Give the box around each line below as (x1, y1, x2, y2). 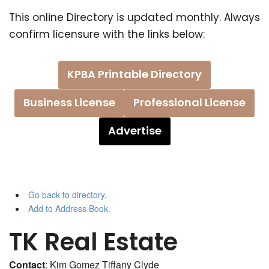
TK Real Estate (9, 225, 178, 259)
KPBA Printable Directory (67, 67, 202, 82)
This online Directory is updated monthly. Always (9, 10, 260, 25)
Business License (23, 95, 115, 110)
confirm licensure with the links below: (9, 27, 205, 42)
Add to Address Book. (28, 202, 110, 215)
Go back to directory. (28, 189, 107, 201)
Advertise (107, 123, 162, 139)
